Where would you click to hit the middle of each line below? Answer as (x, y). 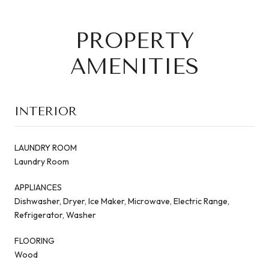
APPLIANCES (38, 187)
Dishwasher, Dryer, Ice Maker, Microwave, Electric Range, (122, 201)
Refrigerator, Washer (55, 215)
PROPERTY (134, 41)
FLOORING (35, 240)
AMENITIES (134, 66)
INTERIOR (46, 111)
